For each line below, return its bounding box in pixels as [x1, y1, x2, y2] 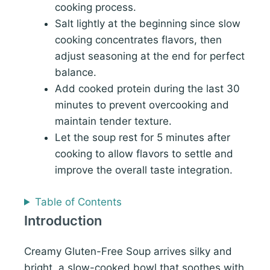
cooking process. [55, 1, 136, 14]
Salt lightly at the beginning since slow [55, 17, 240, 30]
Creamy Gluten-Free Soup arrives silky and [24, 245, 232, 257]
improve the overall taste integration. [55, 164, 233, 177]
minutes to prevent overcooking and [55, 99, 229, 111]
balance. [55, 66, 96, 79]
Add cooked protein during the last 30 [55, 83, 240, 95]
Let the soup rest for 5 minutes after [55, 131, 230, 144]
